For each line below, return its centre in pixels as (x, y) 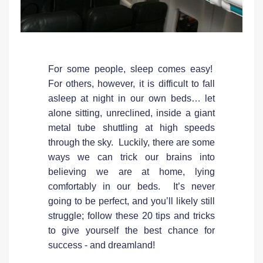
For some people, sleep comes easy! (131, 69)
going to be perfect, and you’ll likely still (131, 201)
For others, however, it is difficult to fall (131, 83)
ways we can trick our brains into (131, 157)
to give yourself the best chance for (131, 230)
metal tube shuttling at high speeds (131, 127)
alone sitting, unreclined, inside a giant (131, 113)
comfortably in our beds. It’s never (131, 186)
